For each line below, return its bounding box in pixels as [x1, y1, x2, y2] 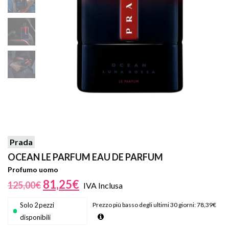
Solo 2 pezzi [20, 201, 55, 210]
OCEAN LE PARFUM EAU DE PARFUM [8, 151, 163, 163]
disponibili [20, 213, 51, 222]
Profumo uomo [8, 165, 58, 174]
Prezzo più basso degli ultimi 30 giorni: [92, 201, 197, 209]
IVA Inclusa [83, 180, 123, 191]
